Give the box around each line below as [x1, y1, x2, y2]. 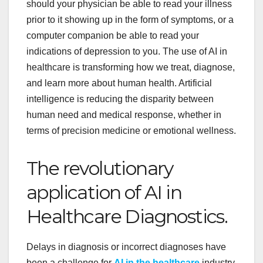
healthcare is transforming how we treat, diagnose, [26, 62, 235, 73]
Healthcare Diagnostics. [26, 205, 228, 228]
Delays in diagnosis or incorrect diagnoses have [26, 242, 226, 252]
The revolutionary [26, 157, 173, 180]
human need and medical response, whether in [26, 110, 221, 120]
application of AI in [26, 181, 181, 204]
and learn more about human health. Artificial [26, 78, 212, 89]
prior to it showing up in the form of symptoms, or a [26, 15, 234, 25]
